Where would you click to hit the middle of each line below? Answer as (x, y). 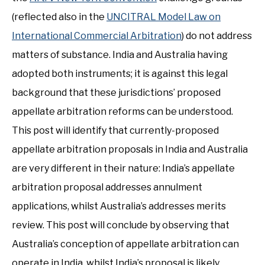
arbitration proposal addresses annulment (107, 187)
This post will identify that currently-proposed (115, 130)
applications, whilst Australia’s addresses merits (119, 206)
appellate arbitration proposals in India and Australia (130, 149)
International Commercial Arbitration (97, 36)
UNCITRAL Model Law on (164, 17)
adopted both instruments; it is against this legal (120, 74)
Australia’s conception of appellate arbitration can (125, 244)
